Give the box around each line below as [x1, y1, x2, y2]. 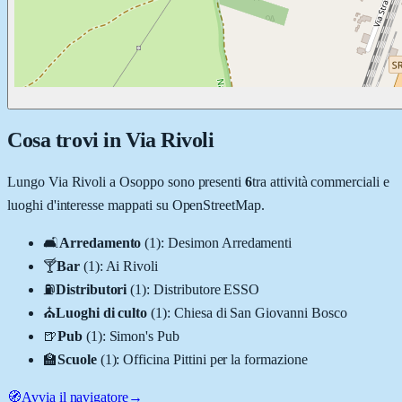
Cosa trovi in [7, 127, 126, 152]
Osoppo [119, 173, 164, 189]
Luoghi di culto [55, 304, 148, 320]
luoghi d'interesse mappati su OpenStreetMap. [7, 197, 265, 213]
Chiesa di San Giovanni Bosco [173, 304, 347, 320]
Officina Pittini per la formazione [123, 351, 308, 367]
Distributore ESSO [153, 281, 260, 297]
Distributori [55, 281, 127, 297]
